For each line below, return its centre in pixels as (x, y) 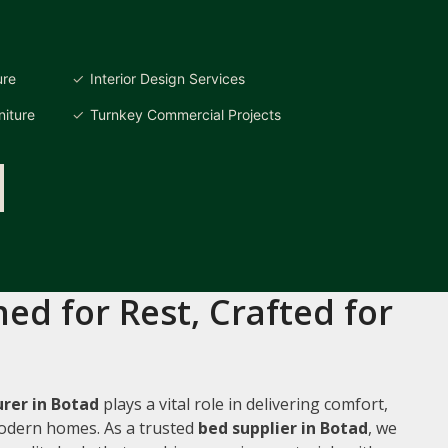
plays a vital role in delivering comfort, (243, 403)
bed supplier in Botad (283, 427)
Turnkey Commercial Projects (185, 114)
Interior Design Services (167, 78)
